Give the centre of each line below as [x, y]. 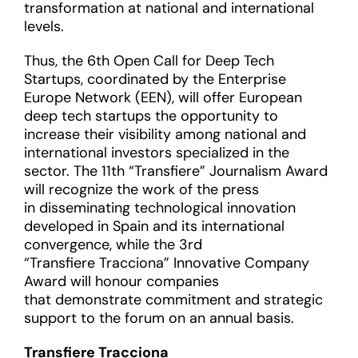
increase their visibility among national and [165, 134]
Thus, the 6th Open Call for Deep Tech [149, 61]
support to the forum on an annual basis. [159, 318]
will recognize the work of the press [141, 189]
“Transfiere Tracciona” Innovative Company [167, 263]
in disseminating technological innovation [160, 208]
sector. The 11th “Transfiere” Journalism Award [176, 171]
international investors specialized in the [157, 153]
